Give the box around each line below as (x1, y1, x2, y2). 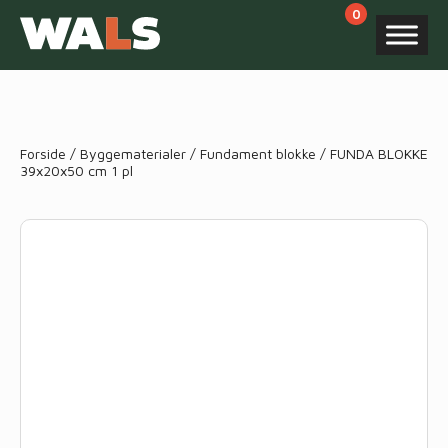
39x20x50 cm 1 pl (20, 162, 133, 179)
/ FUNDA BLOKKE (316, 145, 428, 162)
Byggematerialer (80, 145, 186, 162)
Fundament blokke (200, 145, 316, 162)
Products (19, 112, 76, 129)
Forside (20, 145, 66, 162)
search (19, 126, 62, 143)
